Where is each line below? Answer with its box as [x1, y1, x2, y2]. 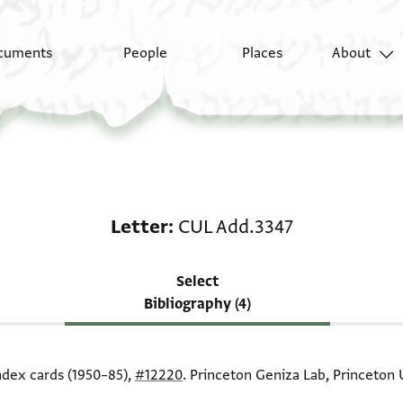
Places [241, 44, 282, 63]
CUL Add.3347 [177, 214, 293, 239]
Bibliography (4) [144, 295, 251, 313]
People [123, 44, 168, 63]
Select [176, 273, 219, 291]
